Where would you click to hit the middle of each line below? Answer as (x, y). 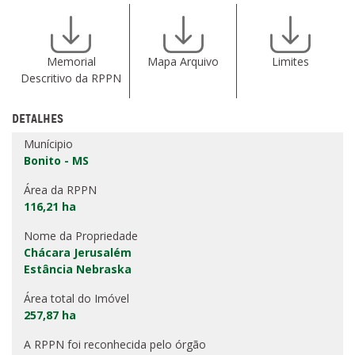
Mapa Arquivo (183, 62)
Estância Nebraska (78, 269)
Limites (290, 62)
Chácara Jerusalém (78, 253)
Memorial (71, 62)
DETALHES (38, 119)
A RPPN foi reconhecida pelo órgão (115, 345)
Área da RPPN (60, 190)
